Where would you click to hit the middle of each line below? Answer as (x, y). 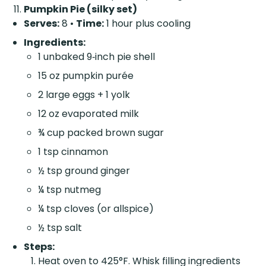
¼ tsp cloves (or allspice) (96, 209)
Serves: (42, 24)
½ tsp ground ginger (84, 171)
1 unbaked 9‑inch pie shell (96, 57)
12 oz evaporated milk (88, 114)
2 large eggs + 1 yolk (84, 95)
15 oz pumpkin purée (86, 76)
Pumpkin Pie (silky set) (80, 9)
